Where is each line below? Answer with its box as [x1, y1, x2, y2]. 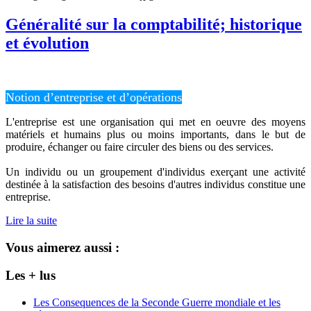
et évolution [6, 33, 89, 52]
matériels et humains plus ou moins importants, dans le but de [6, 128, 305, 140]
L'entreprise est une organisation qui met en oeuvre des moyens [6, 115, 305, 128]
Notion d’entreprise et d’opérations [6, 90, 182, 104]
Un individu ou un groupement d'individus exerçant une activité [6, 165, 305, 178]
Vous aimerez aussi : [6, 239, 119, 255]
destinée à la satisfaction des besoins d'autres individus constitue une [6, 178, 305, 190]
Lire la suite [6, 214, 57, 226]
